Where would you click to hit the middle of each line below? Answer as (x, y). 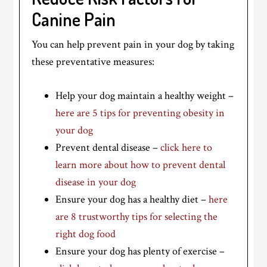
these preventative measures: (93, 61)
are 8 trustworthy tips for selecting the (137, 216)
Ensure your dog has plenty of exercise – (140, 251)
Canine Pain (74, 19)
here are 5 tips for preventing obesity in (140, 113)
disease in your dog (96, 182)
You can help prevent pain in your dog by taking (133, 44)
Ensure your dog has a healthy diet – (132, 199)
